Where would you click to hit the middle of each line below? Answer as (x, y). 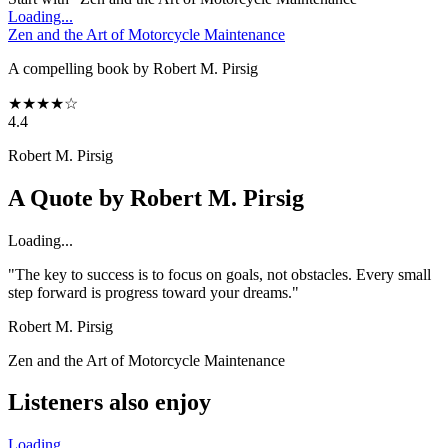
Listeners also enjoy (109, 402)
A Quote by (69, 197)
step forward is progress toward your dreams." (153, 292)
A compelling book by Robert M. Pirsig (133, 68)
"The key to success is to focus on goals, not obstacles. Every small (219, 274)
